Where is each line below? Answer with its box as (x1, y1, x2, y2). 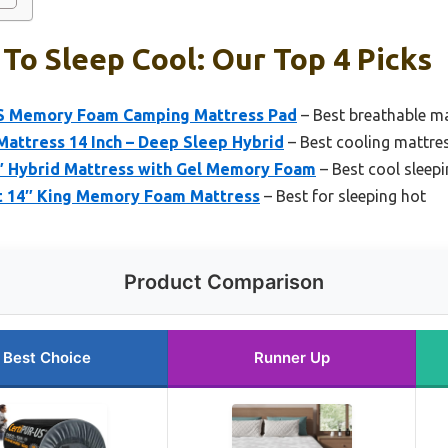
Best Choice (3, 347, 91, 367)
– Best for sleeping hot (260, 186, 426, 205)
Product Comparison (124, 269, 324, 294)
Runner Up (253, 347, 330, 367)
